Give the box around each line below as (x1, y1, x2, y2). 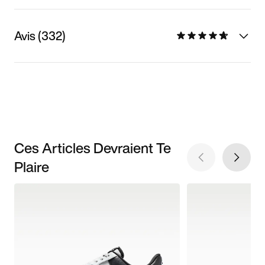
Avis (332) (14, 27, 66, 44)
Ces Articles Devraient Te (14, 137, 171, 159)
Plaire (14, 156, 49, 177)
